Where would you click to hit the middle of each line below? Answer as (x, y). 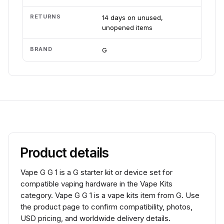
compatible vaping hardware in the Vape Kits (96, 184)
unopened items (127, 27)
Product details (65, 153)
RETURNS (45, 16)
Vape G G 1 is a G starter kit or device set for (96, 172)
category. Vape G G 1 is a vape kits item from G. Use (110, 195)
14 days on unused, (132, 17)
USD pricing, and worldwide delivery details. (95, 218)
